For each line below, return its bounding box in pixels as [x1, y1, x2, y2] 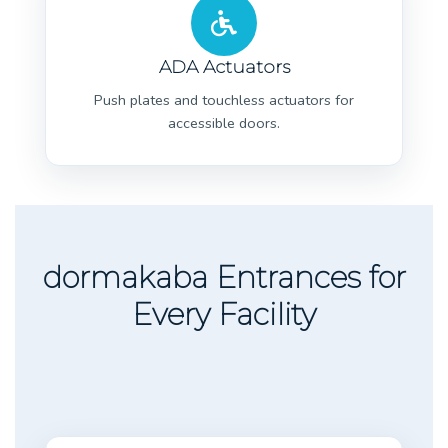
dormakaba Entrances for [42, 258, 406, 296]
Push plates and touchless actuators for [94, 89, 354, 110]
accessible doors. [168, 112, 280, 133]
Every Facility [132, 295, 316, 333]
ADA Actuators [158, 55, 290, 78]
